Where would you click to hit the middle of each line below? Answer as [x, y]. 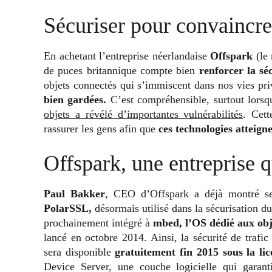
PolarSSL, [68, 208]
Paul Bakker [74, 193]
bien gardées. [75, 99]
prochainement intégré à [98, 223]
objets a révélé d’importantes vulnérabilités [144, 114]
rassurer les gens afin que [101, 128]
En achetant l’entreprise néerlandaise [125, 56]
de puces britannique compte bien [121, 70]
